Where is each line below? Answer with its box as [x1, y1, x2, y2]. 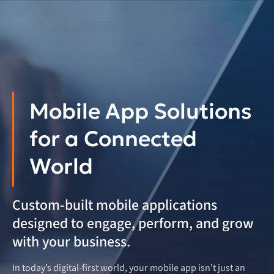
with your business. [12, 231, 130, 253]
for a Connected [29, 125, 197, 152]
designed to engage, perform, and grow [12, 213, 253, 234]
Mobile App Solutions [29, 98, 252, 125]
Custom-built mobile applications [12, 194, 217, 216]
